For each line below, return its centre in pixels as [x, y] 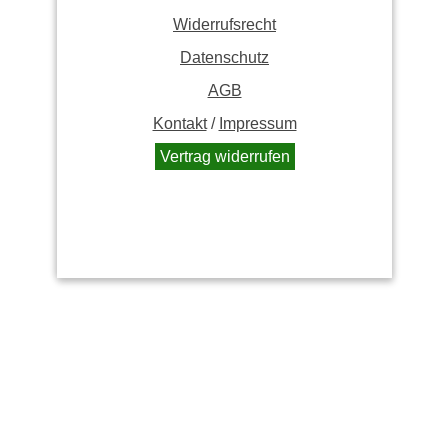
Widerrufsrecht [224, 24]
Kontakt [179, 123]
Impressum [257, 123]
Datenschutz [224, 57]
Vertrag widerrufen [224, 156]
